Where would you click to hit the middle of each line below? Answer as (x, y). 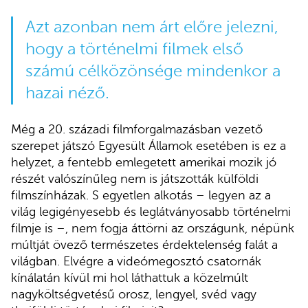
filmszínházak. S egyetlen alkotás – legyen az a (141, 196)
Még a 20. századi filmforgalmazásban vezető (137, 130)
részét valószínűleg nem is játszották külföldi (135, 179)
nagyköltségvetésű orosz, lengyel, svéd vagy (134, 295)
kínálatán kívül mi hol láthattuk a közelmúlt (130, 278)
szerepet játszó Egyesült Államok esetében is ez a (148, 146)
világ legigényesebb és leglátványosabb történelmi (151, 212)
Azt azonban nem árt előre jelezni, (152, 27)
